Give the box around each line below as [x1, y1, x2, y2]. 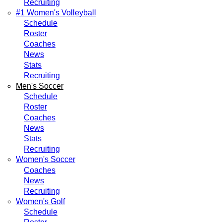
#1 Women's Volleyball [16, 8, 96, 17]
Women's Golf [16, 197, 65, 206]
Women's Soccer [16, 155, 75, 164]
